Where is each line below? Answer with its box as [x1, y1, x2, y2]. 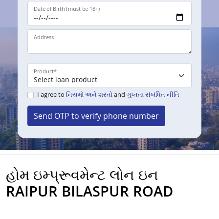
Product [34, 67, 54, 75]
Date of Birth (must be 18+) [34, 5, 100, 13]
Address [34, 33, 54, 41]
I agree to [37, 90, 66, 99]
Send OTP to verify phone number [34, 110, 159, 122]
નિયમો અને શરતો [66, 90, 112, 99]
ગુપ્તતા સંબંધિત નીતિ [126, 90, 179, 99]
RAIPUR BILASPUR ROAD [6, 181, 173, 201]
